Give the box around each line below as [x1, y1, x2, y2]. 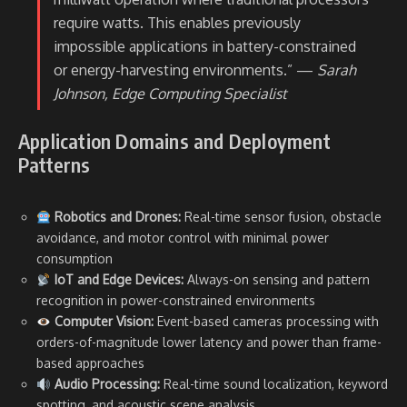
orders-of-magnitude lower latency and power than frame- [36, 334, 382, 351]
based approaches [36, 355, 144, 372]
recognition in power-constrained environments [36, 293, 315, 309]
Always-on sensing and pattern [183, 272, 370, 288]
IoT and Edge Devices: [54, 272, 184, 288]
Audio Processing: [54, 376, 160, 392]
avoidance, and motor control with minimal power [36, 230, 329, 246]
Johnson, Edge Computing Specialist [54, 84, 287, 104]
